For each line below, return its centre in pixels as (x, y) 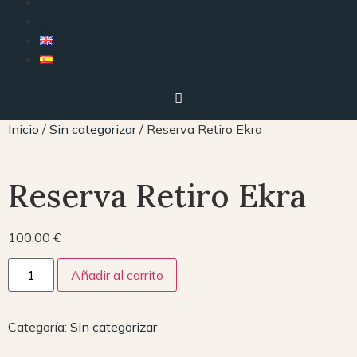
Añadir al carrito (118, 275)
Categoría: (39, 327)
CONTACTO (76, 21)
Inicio (24, 129)
